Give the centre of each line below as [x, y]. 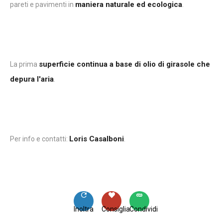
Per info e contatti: [40, 139]
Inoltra [84, 209]
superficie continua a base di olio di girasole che [124, 64]
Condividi [144, 209]
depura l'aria [32, 79]
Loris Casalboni [97, 139]
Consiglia [116, 209]
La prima [24, 64]
